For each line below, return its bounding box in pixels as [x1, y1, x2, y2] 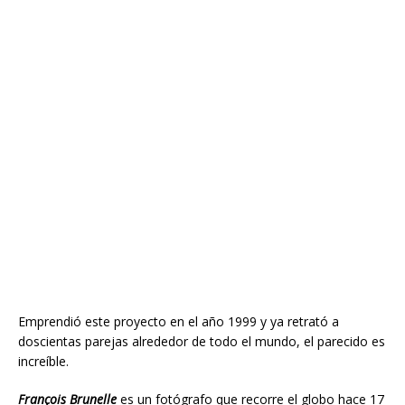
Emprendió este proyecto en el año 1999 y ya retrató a [18, 313, 339, 330]
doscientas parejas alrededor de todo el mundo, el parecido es [18, 333, 385, 350]
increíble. [18, 353, 69, 370]
